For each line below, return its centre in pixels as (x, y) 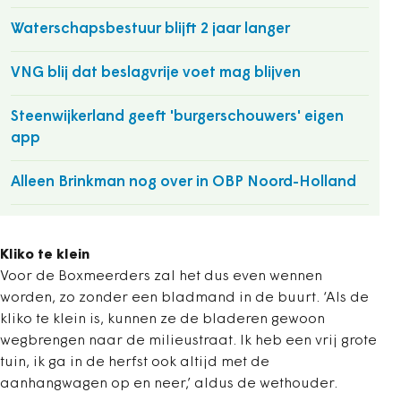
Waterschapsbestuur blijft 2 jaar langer (150, 29)
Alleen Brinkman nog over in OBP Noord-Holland (183, 182)
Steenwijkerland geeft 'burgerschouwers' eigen (177, 117)
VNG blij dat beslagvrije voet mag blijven (156, 73)
